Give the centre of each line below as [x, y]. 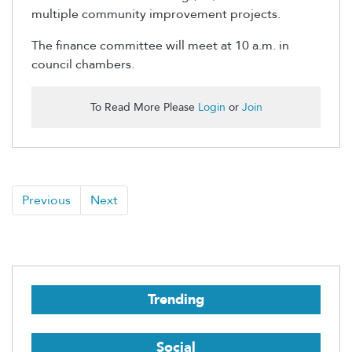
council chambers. [83, 65]
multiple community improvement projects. [156, 15]
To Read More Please [144, 108]
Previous [46, 201]
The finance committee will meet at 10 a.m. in [160, 46]
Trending [176, 300]
